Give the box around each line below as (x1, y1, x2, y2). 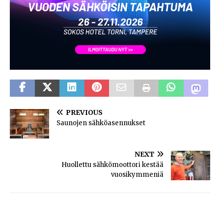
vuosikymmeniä (111, 170, 164, 179)
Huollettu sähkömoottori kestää (61, 161, 164, 169)
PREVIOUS (66, 108, 103, 117)
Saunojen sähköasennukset (56, 119, 145, 128)
